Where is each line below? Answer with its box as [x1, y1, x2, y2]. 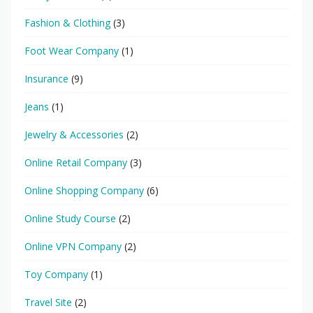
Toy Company [24, 267, 88, 281]
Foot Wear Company [24, 43, 119, 57]
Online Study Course [24, 211, 116, 225]
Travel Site [24, 295, 72, 309]
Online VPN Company [24, 239, 122, 253]
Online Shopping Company [24, 183, 144, 197]
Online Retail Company [24, 155, 127, 169]
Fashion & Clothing [24, 15, 110, 29]
